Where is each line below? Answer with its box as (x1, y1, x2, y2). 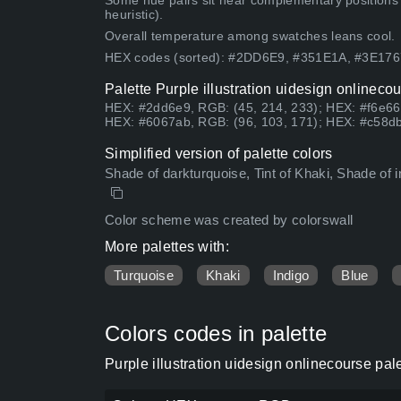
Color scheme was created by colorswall (105, 213, 354, 228)
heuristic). (105, 7, 164, 22)
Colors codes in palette (105, 321, 328, 346)
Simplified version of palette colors (105, 146, 333, 162)
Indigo (272, 268, 310, 284)
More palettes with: (105, 239, 230, 255)
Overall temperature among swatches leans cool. (105, 29, 396, 44)
